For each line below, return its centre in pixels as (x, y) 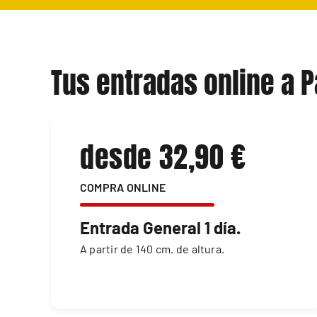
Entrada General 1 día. (160, 228)
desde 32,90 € (163, 158)
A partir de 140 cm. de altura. (152, 249)
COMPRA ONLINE (123, 188)
